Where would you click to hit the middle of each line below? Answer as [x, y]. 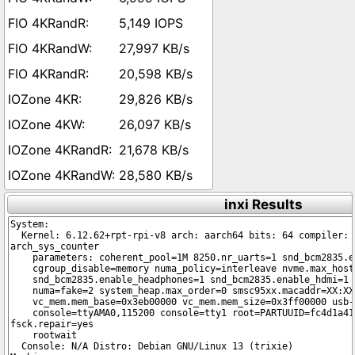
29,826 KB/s [156, 99]
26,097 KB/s [155, 124]
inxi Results [263, 204]
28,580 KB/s [156, 175]
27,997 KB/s [154, 48]
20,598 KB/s [156, 74]
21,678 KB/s [154, 150]
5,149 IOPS [151, 23]
